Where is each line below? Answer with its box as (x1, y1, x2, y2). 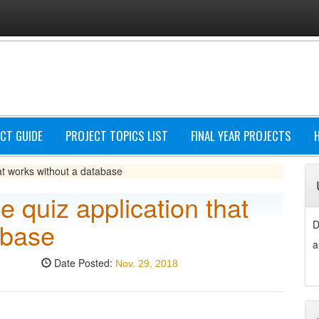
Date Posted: (53, 256, 113, 270)
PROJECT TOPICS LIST (66, 127, 168, 145)
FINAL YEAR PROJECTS (191, 127, 291, 145)
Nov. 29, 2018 (115, 258, 178, 269)
